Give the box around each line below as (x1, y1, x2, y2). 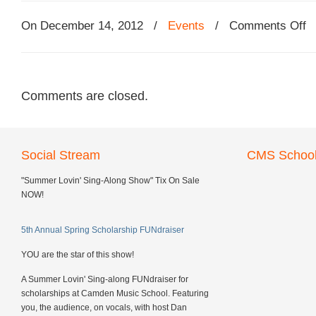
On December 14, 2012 (21, 19, 147, 32)
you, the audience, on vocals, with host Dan (21, 303, 187, 312)
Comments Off (229, 19, 306, 32)
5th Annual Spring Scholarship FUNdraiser (21, 225, 184, 235)
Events (168, 19, 205, 32)
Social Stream (21, 148, 100, 162)
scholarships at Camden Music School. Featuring (21, 288, 209, 298)
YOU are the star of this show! (21, 250, 134, 260)
